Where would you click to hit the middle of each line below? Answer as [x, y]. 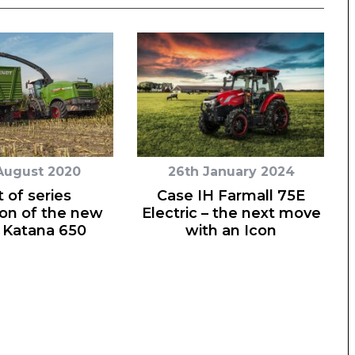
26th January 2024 [231, 171]
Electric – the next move [231, 213]
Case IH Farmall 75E [231, 195]
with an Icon [231, 230]
